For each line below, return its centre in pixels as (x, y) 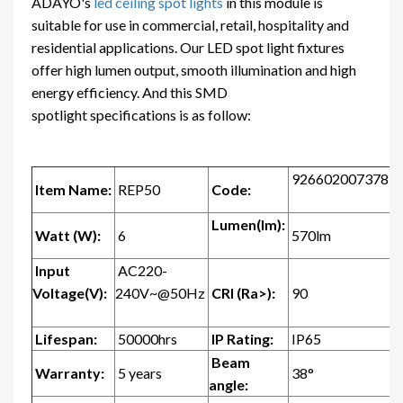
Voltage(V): (71, 293)
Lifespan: (66, 339)
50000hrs (148, 339)
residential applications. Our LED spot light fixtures (188, 47)
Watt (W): (68, 235)
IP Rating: (242, 339)
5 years (140, 373)
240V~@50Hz (161, 293)
